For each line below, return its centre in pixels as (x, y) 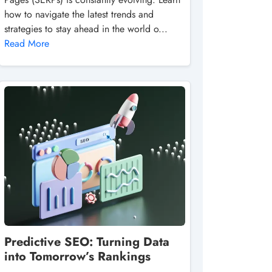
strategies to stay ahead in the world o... (86, 29)
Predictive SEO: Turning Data (87, 242)
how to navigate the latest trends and (79, 14)
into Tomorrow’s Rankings (77, 257)
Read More (27, 43)
